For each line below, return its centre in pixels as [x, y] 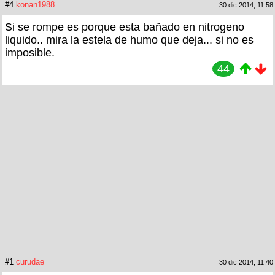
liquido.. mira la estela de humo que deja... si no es [129, 40]
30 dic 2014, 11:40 [246, 262]
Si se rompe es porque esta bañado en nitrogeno [125, 27]
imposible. [30, 52]
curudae [30, 261]
